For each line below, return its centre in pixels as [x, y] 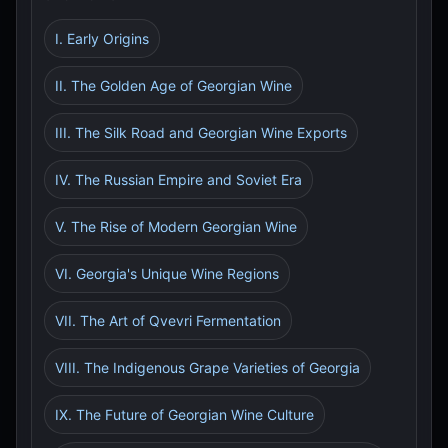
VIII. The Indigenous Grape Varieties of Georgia [207, 367]
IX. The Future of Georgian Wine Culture [184, 414]
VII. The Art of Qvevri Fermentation [168, 320]
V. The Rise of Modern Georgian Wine [176, 226]
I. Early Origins [102, 38]
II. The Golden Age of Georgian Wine [173, 85]
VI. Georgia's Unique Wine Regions [167, 273]
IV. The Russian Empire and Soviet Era [178, 179]
